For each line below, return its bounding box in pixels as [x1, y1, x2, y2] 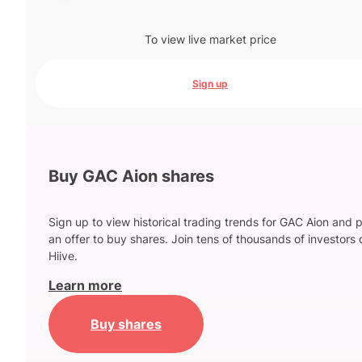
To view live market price [144, 32, 276, 46]
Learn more [48, 277, 122, 294]
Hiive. [48, 249, 78, 263]
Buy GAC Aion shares [48, 166, 214, 186]
